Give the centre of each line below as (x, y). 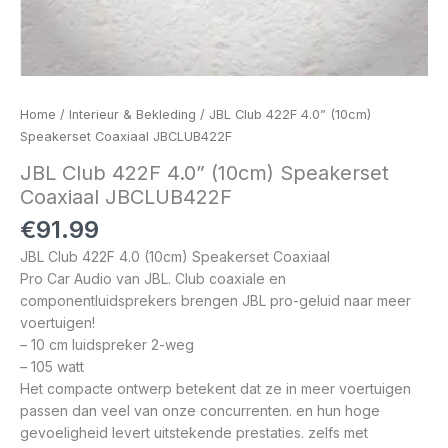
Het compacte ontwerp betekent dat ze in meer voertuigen (215, 388)
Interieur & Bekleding (132, 114)
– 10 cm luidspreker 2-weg (107, 344)
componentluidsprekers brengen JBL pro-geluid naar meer (215, 300)
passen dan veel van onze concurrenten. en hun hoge (200, 410)
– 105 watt (52, 366)
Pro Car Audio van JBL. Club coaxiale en (153, 278)
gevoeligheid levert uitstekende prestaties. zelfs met (194, 432)
